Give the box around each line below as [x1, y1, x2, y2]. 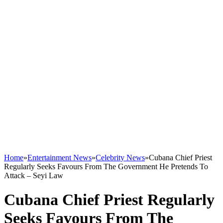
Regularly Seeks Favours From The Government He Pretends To [4, 162, 208, 171]
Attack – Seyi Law [4, 171, 63, 180]
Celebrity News [96, 153, 145, 162]
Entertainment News [27, 153, 92, 162]
